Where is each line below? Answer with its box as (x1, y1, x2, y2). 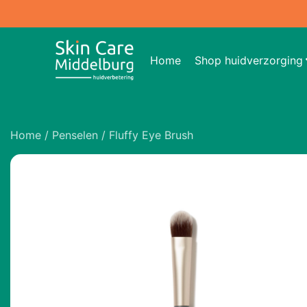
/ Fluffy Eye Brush (98, 128, 193, 142)
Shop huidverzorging (194, 53, 303, 67)
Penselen (52, 128, 98, 142)
